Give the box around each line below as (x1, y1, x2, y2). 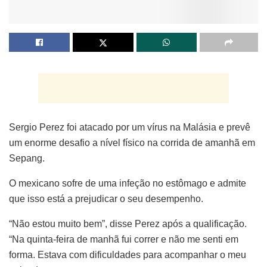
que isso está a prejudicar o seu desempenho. (9, 194, 203, 204)
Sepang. (9, 153, 45, 164)
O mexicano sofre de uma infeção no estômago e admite (9, 178, 246, 189)
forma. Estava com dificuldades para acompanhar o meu (9, 250, 246, 260)
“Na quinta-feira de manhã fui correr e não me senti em (9, 234, 238, 245)
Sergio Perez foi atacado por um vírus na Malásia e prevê (9, 122, 250, 133)
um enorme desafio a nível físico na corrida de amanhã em (9, 138, 255, 148)
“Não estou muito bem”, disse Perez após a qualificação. (9, 219, 247, 229)
